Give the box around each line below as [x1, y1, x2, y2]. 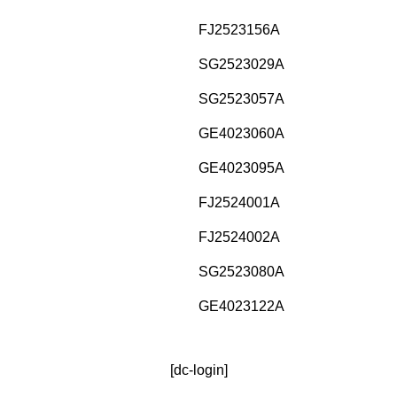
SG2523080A [198, 264, 284, 280]
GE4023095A [198, 160, 284, 176]
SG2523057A [198, 91, 284, 107]
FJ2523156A [198, 22, 280, 38]
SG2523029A [198, 57, 284, 73]
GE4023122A [198, 299, 284, 315]
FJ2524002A [198, 230, 280, 245]
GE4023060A [198, 126, 284, 142]
